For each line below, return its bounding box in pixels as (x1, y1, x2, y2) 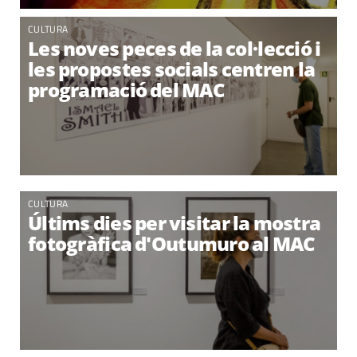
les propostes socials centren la (28, 56, 316, 82)
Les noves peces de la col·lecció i (28, 35, 321, 61)
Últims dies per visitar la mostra (28, 210, 321, 236)
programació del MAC (28, 76, 225, 103)
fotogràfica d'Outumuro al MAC (28, 230, 316, 257)
